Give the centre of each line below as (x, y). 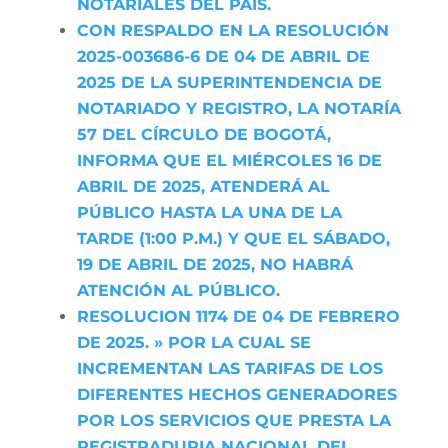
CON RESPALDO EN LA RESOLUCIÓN (232, 30)
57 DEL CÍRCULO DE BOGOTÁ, (203, 134)
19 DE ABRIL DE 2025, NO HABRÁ (214, 264)
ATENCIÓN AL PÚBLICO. (178, 290)
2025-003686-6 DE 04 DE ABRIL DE (223, 56)
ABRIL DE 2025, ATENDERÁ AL (203, 186)
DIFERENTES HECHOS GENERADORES (236, 394)
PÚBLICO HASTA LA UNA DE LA (209, 212)
